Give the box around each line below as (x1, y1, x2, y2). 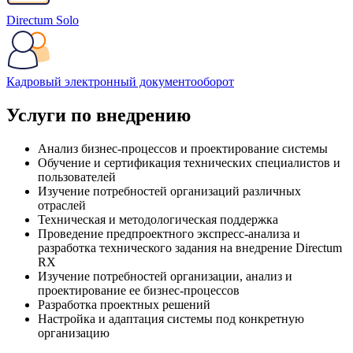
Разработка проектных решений (38, 298, 210, 311)
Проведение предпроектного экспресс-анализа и (38, 227, 300, 240)
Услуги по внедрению (6, 105, 191, 126)
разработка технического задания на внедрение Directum (38, 241, 342, 255)
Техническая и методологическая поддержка (38, 213, 278, 226)
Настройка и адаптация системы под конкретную (38, 312, 304, 325)
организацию (38, 326, 110, 340)
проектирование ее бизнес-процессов (38, 284, 240, 297)
